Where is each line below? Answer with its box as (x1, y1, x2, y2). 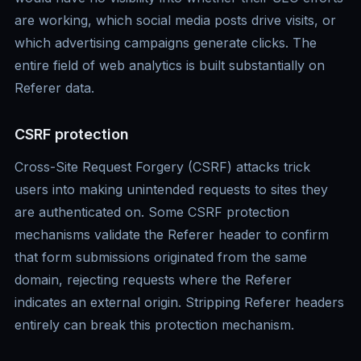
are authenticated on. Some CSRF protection (15, 204, 289, 221)
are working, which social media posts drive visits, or (15, 12, 336, 29)
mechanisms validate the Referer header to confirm (15, 226, 329, 243)
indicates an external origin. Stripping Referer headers (15, 294, 344, 311)
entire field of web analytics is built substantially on (15, 57, 325, 74)
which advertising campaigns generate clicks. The (15, 35, 317, 52)
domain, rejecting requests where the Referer (15, 272, 292, 288)
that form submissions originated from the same (15, 249, 307, 266)
